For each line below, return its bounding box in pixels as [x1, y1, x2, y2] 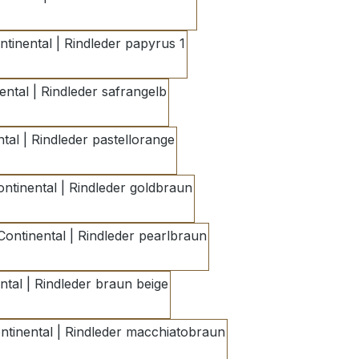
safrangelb [55, 103, 121, 120]
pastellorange [54, 151, 138, 168]
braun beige [53, 296, 127, 313]
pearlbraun [94, 248, 163, 264]
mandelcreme [75, 7, 158, 24]
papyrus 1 [76, 55, 137, 72]
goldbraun [83, 200, 145, 216]
